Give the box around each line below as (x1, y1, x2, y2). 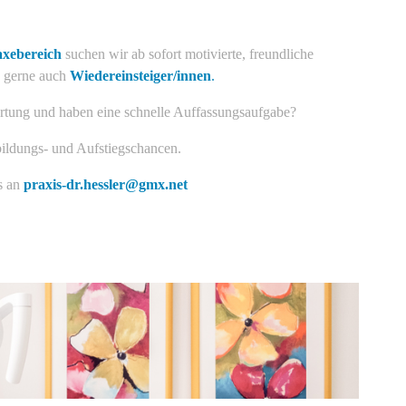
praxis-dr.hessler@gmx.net (20, 177, 188, 193)
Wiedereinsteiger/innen (70, 68, 211, 84)
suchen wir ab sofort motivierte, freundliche (62, 46, 314, 63)
